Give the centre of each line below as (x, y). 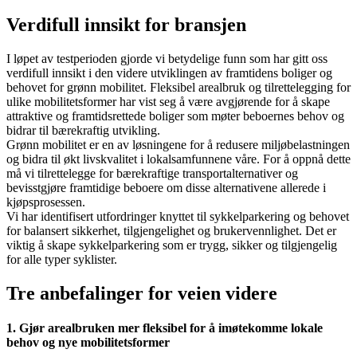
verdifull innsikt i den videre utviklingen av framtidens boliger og (169, 73)
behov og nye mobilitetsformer (88, 343)
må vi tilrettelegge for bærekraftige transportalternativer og (152, 174)
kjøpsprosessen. (46, 202)
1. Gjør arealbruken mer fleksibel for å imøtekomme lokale (165, 328)
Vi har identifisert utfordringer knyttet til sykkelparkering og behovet (178, 217)
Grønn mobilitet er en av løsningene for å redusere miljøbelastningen (178, 145)
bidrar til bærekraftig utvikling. (83, 131)
